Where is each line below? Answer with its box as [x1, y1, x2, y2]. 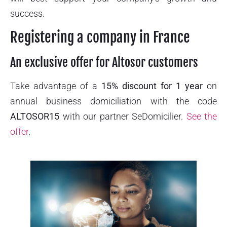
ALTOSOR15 [10, 111, 59, 122]
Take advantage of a [10, 81, 101, 92]
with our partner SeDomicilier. [59, 111, 186, 122]
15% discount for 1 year [101, 81, 203, 92]
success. [10, 8, 45, 19]
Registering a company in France [10, 28, 190, 47]
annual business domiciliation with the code [10, 96, 217, 107]
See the [186, 111, 217, 122]
